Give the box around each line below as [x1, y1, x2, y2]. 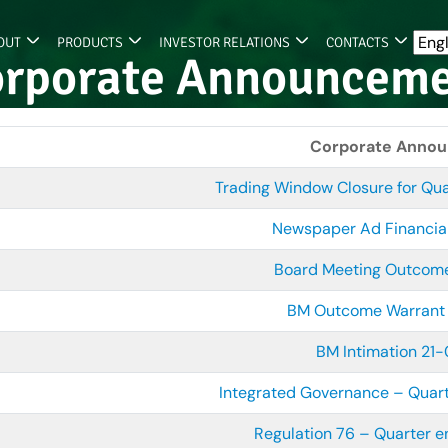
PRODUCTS [57, 34, 123, 52]
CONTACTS [326, 34, 389, 52]
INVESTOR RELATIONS [159, 34, 290, 52]
